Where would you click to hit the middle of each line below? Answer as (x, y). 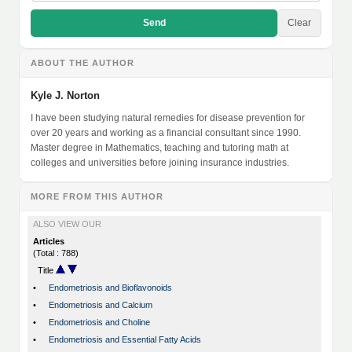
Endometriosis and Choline (99, 323)
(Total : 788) (56, 253)
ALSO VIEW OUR (67, 224)
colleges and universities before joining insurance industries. (160, 163)
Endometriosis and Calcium (101, 305)
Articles (49, 242)
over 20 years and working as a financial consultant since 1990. (166, 133)
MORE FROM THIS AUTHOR (97, 197)
